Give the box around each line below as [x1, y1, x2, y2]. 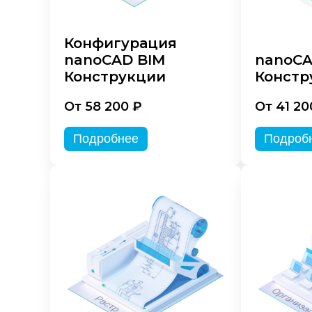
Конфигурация [64, 35, 177, 52]
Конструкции [64, 68, 166, 86]
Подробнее [73, 132, 139, 146]
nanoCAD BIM [64, 52, 165, 69]
